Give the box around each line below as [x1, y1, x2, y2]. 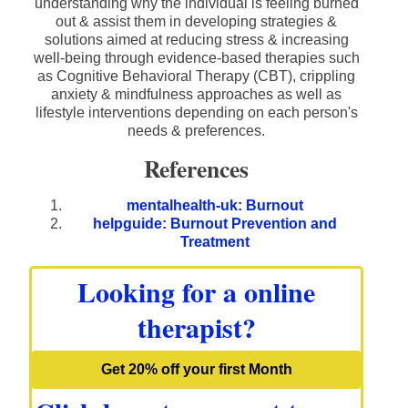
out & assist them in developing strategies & [56, 14, 337, 30]
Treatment [179, 234, 250, 250]
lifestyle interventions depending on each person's [35, 105, 358, 121]
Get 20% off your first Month [100, 362, 292, 378]
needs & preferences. [127, 123, 265, 139]
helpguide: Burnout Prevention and [92, 216, 337, 232]
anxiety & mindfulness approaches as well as [51, 87, 342, 103]
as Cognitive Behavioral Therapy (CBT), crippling [37, 68, 355, 85]
